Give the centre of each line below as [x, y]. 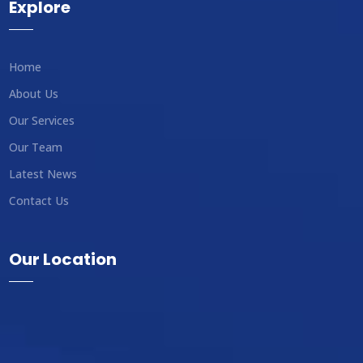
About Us [34, 94]
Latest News [43, 174]
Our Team [36, 147]
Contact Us [39, 201]
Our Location [63, 260]
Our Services [42, 121]
